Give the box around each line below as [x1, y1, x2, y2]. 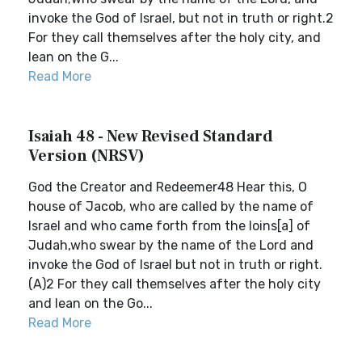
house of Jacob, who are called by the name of [28, 199, 314, 214]
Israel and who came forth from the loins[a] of [28, 218, 310, 234]
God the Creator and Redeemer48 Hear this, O [28, 179, 307, 195]
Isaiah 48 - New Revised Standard [28, 126, 273, 147]
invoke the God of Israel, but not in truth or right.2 [28, 11, 334, 26]
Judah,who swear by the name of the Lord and [28, 238, 314, 253]
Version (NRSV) [28, 145, 145, 166]
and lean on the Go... [28, 296, 153, 311]
